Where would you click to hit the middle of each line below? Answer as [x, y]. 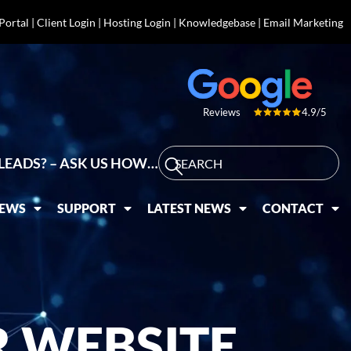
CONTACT [293, 208]
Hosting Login [137, 22]
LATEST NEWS [190, 208]
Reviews [221, 112]
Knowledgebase [217, 22]
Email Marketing [303, 22]
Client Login [66, 22]
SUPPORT [87, 208]
